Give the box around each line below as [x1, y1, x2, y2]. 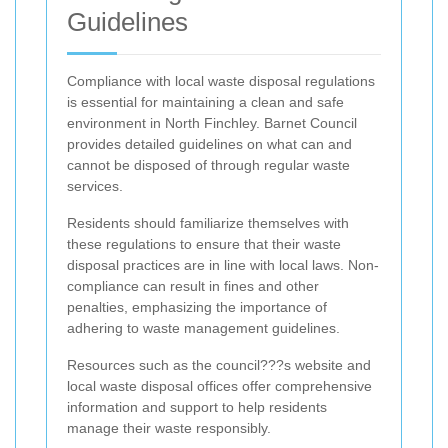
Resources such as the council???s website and [67, 357, 371, 374]
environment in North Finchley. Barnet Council [67, 115, 357, 132]
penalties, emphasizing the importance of [67, 299, 327, 316]
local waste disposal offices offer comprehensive [67, 378, 372, 395]
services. [67, 178, 123, 195]
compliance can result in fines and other [67, 278, 319, 295]
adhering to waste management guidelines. [67, 320, 340, 337]
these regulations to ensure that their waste [67, 236, 341, 253]
